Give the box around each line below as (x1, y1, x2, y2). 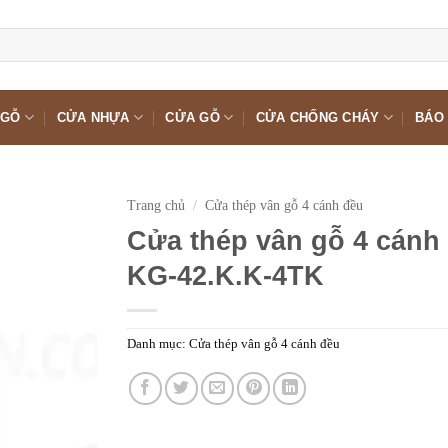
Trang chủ (127, 198, 186, 213)
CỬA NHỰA (56, 109, 130, 125)
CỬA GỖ (165, 109, 220, 125)
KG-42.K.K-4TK (127, 259, 325, 291)
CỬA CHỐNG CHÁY (255, 109, 380, 125)
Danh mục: (127, 336, 190, 351)
